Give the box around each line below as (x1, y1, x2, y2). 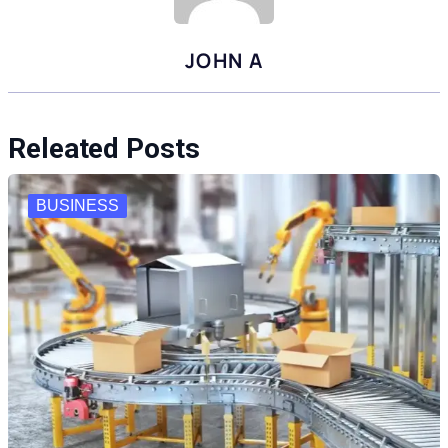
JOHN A (184, 47, 264, 75)
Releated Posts (8, 132, 200, 166)
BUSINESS (36, 197, 119, 215)
